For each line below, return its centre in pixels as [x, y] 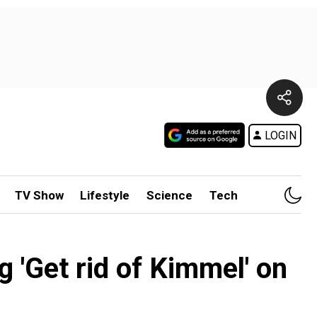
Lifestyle [105, 195]
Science [170, 195]
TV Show [39, 195]
